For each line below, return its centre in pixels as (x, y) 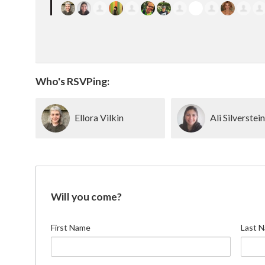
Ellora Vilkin (99, 117)
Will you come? (87, 196)
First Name (71, 227)
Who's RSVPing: (73, 81)
